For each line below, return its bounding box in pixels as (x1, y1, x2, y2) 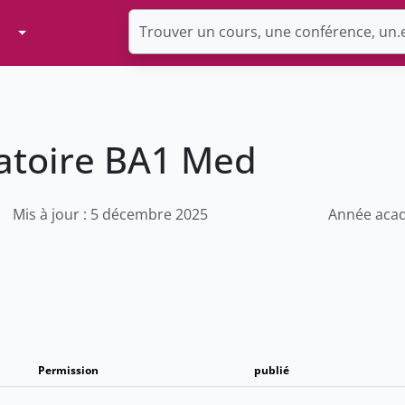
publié (253, 363, 289, 379)
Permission (38, 363, 99, 379)
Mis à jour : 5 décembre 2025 (13, 204, 209, 225)
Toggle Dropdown (16, 22, 139, 42)
